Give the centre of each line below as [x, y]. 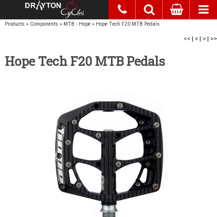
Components [44, 24]
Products [15, 24]
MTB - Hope [77, 24]
